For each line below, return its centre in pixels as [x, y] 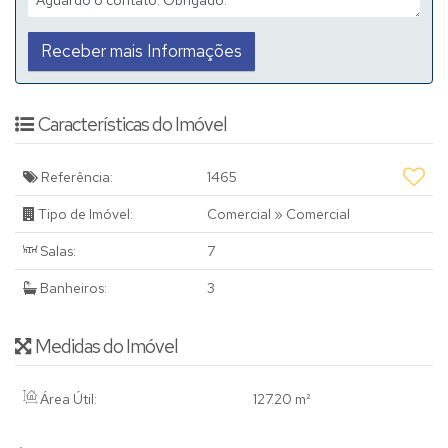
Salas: [56, 251]
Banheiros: [72, 288]
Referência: [75, 177]
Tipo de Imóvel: [84, 214]
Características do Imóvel [132, 125]
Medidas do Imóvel [106, 347]
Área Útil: [67, 399]
